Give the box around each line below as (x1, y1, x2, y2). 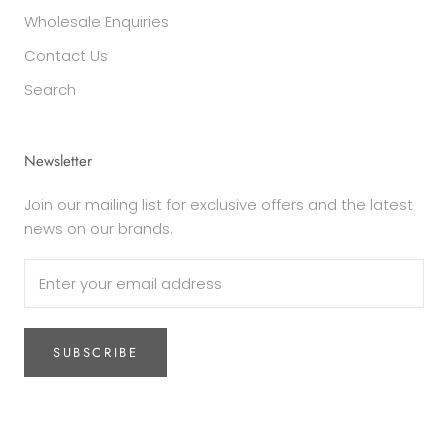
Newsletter (24, 149, 92, 172)
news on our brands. (24, 217, 173, 239)
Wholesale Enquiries (24, 10, 169, 32)
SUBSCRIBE (53, 342, 139, 362)
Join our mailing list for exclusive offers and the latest (24, 193, 413, 215)
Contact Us (24, 44, 108, 66)
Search (24, 78, 76, 100)
